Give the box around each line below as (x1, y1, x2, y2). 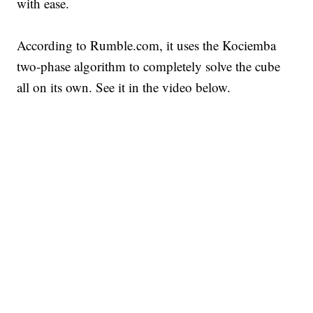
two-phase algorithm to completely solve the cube (17, 57, 281, 75)
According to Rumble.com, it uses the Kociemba (17, 36, 277, 54)
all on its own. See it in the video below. (17, 78, 231, 96)
